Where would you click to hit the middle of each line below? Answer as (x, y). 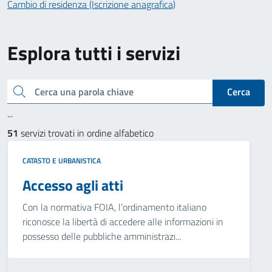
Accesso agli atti (73, 185)
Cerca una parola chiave (16, 90)
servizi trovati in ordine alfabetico (86, 133)
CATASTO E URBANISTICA (62, 161)
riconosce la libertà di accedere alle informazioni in (123, 222)
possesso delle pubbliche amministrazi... (102, 236)
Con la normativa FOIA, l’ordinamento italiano (114, 207)
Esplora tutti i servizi (94, 53)
